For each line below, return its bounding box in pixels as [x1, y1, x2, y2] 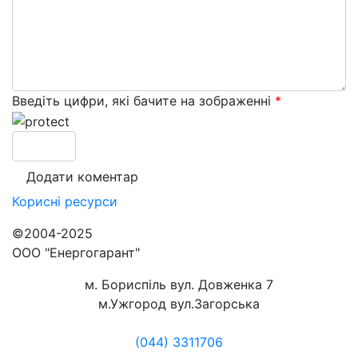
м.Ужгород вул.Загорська [98, 295, 260, 312]
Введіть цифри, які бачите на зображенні [12, 93, 275, 109]
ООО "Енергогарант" [12, 244, 140, 261]
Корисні [12, 193, 61, 209]
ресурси [65, 193, 117, 209]
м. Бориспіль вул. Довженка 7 [85, 276, 273, 292]
